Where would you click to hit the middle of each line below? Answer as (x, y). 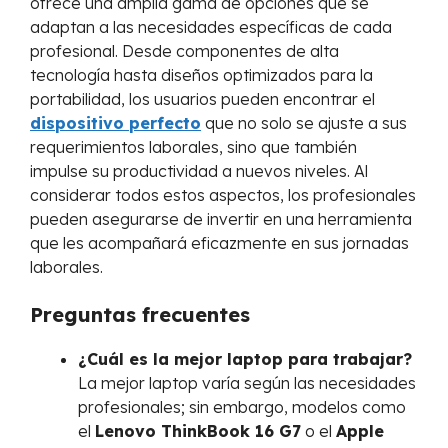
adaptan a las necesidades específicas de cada (211, 27)
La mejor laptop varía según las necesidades (247, 383)
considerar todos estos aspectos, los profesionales (223, 195)
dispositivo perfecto (115, 123)
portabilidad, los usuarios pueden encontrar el (202, 99)
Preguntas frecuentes (140, 315)
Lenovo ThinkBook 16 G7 (198, 431)
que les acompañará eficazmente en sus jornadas (219, 243)
